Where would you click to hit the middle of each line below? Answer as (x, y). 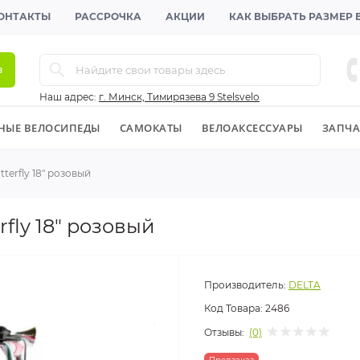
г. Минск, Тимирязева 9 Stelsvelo (179, 97)
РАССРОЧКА (108, 16)
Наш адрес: (68, 97)
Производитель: (245, 285)
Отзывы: (224, 332)
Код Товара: (233, 308)
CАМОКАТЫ (151, 128)
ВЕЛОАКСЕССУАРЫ (252, 128)
